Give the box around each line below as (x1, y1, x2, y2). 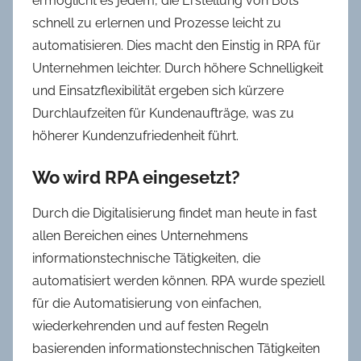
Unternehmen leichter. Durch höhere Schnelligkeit (32, 60, 323, 76)
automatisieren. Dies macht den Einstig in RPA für (32, 37, 321, 53)
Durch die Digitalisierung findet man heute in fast (32, 205, 317, 222)
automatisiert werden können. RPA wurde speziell (32, 273, 325, 289)
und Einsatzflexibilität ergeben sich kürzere (32, 82, 284, 98)
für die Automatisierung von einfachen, (32, 296, 262, 312)
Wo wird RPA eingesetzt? (32, 166, 240, 188)
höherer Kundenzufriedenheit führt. (32, 127, 239, 143)
